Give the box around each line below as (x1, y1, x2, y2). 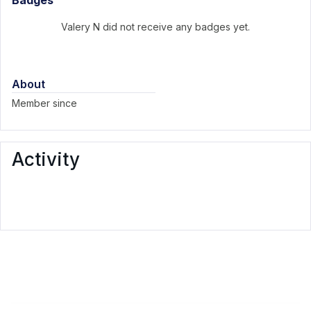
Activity (12, 149, 80, 170)
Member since (12, 97, 77, 109)
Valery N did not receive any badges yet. (61, 21, 250, 33)
